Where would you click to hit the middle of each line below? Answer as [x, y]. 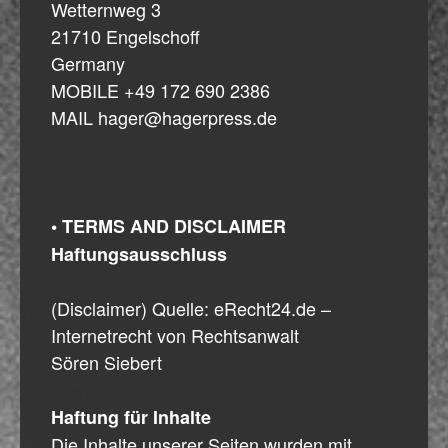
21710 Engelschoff [125, 35]
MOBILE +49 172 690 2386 [160, 89]
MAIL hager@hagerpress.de [164, 116]
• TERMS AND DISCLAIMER [168, 225]
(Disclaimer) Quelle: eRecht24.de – [191, 307]
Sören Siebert [106, 361]
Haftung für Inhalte [131, 416]
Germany [88, 62]
